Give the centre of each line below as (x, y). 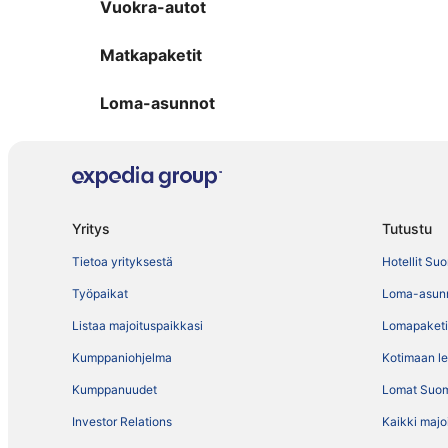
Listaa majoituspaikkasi (137, 326)
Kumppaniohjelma (122, 358)
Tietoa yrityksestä (122, 262)
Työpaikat (100, 294)
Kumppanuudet (114, 390)
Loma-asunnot (157, 103)
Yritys (91, 229)
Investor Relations (122, 422)
